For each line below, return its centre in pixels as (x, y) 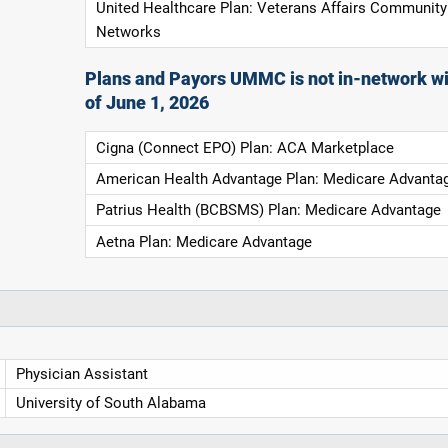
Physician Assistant (81, 373)
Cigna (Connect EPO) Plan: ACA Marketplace (244, 147)
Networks (128, 31)
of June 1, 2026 (147, 103)
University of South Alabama (110, 402)
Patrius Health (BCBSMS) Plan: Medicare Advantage (268, 210)
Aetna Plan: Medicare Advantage (203, 241)
